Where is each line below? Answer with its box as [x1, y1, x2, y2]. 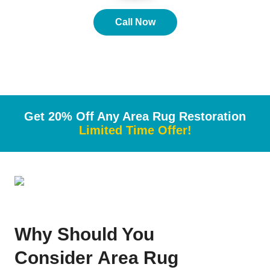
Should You [57, 224, 154, 244]
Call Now [115, 16, 155, 27]
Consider [14, 247, 93, 268]
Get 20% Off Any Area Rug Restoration [24, 110, 246, 123]
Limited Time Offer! [78, 124, 192, 137]
